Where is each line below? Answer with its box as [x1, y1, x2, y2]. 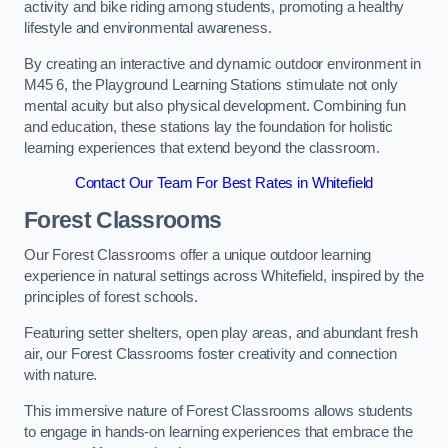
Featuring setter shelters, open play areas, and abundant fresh [24, 325, 418, 341]
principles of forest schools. [24, 289, 198, 306]
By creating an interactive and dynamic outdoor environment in [24, 55, 422, 72]
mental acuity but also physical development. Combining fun [24, 97, 406, 114]
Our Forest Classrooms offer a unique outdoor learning [24, 247, 372, 264]
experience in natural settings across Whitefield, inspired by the [24, 268, 424, 285]
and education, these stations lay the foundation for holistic [24, 118, 394, 135]
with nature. [24, 367, 98, 383]
